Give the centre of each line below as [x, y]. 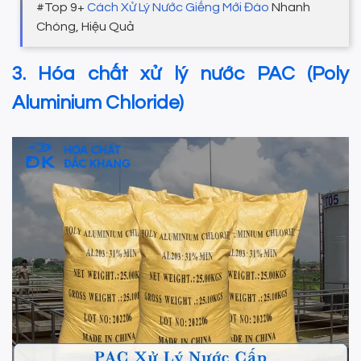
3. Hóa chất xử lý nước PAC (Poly [180, 73]
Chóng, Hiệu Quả [85, 26]
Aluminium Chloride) [98, 102]
